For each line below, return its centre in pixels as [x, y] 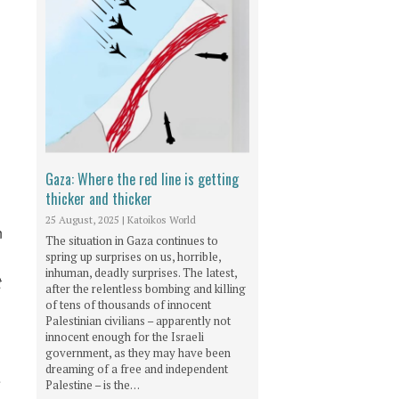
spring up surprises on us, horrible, [133, 257]
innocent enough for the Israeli [125, 337]
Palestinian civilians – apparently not [138, 321]
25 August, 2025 [82, 220]
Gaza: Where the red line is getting [142, 179]
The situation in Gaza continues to [132, 241]
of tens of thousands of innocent [128, 305]
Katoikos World [162, 220]
